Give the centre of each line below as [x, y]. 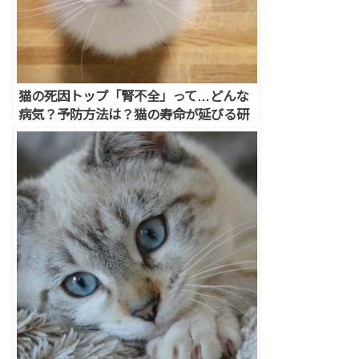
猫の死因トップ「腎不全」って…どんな [133, 97]
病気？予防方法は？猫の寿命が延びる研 [133, 115]
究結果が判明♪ [60, 133]
